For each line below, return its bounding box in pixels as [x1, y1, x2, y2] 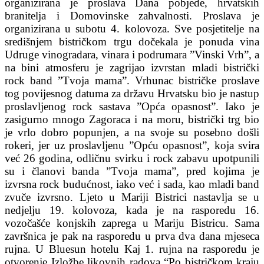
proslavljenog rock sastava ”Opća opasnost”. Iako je [5, 100, 259, 113]
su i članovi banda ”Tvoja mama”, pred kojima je [5, 164, 259, 177]
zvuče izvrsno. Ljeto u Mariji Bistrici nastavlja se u [5, 190, 259, 203]
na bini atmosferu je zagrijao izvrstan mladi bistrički [5, 61, 259, 74]
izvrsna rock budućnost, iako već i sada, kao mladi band [5, 177, 259, 190]
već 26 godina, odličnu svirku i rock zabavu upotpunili [5, 151, 259, 164]
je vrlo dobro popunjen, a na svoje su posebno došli [5, 126, 259, 138]
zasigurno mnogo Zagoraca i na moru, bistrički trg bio [5, 113, 259, 126]
